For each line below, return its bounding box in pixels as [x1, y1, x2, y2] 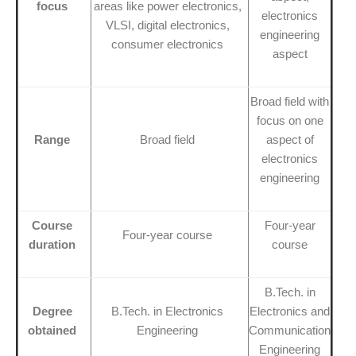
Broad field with [250, 94, 329, 108]
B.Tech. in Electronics [111, 304, 223, 318]
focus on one [256, 113, 323, 127]
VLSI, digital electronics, [105, 17, 230, 32]
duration [29, 237, 75, 251]
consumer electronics [111, 37, 223, 51]
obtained [28, 323, 76, 337]
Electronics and [250, 304, 330, 318]
